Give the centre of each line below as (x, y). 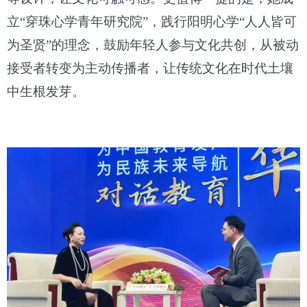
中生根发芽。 (46, 91)
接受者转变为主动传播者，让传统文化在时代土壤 (150, 68)
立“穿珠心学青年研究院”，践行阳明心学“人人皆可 (152, 21)
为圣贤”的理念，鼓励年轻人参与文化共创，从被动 (153, 45)
